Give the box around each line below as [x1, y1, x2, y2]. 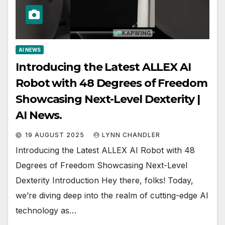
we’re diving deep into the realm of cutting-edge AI [16, 190, 208, 201]
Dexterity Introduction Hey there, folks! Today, [16, 175, 193, 186]
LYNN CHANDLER [102, 131, 160, 139]
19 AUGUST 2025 [25, 131, 86, 139]
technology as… [16, 205, 76, 216]
